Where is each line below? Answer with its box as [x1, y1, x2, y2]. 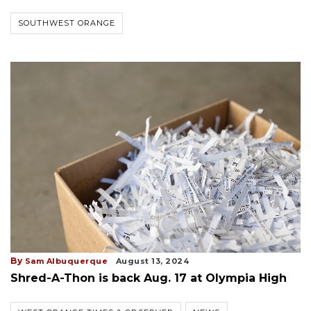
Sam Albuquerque [24, 256, 108, 267]
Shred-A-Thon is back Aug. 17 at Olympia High [10, 271, 287, 285]
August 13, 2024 [115, 256, 189, 267]
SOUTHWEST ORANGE [18, 18, 115, 28]
